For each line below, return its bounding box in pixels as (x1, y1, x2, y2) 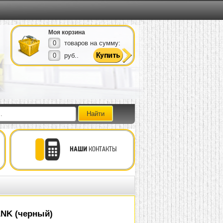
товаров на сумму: (64, 39, 120, 47)
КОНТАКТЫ (87, 145, 116, 153)
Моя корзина (48, 29, 85, 36)
